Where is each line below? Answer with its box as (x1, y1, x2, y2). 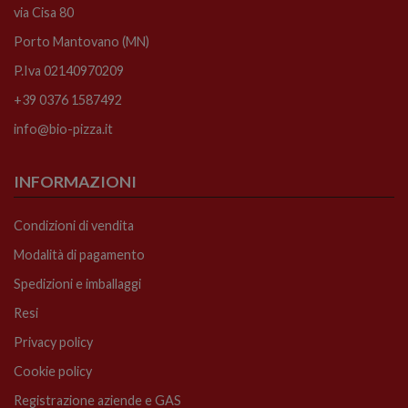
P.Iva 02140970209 (14, 63, 124, 79)
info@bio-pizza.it (14, 121, 113, 138)
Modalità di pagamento (14, 247, 145, 263)
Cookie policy (14, 363, 92, 380)
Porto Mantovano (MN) (14, 34, 149, 50)
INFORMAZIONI (14, 172, 137, 192)
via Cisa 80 (14, 5, 74, 21)
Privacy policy (14, 334, 93, 351)
